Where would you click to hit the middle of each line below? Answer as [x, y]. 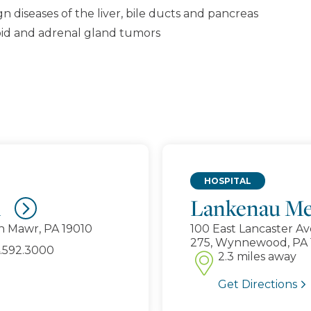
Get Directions [258, 284]
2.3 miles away [257, 257]
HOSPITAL [228, 181]
